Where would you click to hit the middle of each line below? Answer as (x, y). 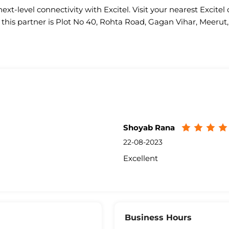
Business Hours (158, 218)
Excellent (140, 158)
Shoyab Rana (149, 128)
